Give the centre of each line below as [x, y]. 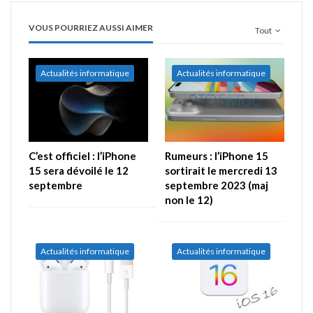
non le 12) [189, 199]
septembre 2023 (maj [217, 185]
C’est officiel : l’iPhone [82, 155]
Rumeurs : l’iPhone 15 [217, 155]
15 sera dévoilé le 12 [79, 170]
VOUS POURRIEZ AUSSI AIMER [91, 28]
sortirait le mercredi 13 [221, 170]
